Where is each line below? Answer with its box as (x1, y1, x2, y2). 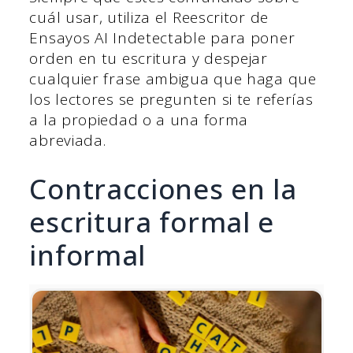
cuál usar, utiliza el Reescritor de (29, 6, 269, 28)
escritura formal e (29, 203, 275, 241)
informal (29, 236, 147, 274)
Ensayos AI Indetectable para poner (29, 27, 295, 48)
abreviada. (29, 129, 106, 150)
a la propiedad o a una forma (29, 109, 249, 130)
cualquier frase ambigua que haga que (29, 68, 317, 89)
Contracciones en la (29, 170, 297, 208)
